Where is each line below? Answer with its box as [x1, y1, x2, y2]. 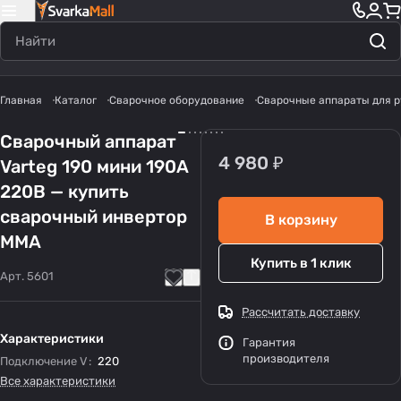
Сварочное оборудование [109, 94, 244, 107]
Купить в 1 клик [250, 254, 352, 271]
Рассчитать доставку [242, 305, 360, 319]
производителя [243, 352, 329, 365]
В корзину [264, 211, 337, 228]
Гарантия [243, 336, 295, 349]
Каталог [55, 94, 97, 107]
